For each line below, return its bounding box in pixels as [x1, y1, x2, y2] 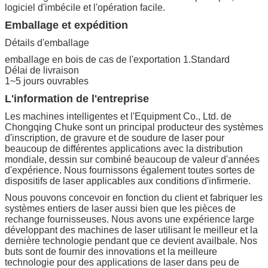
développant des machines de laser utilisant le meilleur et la [5, 224, 258, 235]
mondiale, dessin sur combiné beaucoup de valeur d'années [5, 154, 260, 165]
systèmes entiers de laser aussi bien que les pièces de [5, 203, 236, 214]
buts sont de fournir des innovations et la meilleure [5, 246, 217, 257]
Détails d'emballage [5, 37, 89, 48]
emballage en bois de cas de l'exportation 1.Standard [5, 54, 230, 65]
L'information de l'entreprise [5, 92, 149, 105]
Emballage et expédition [5, 19, 128, 31]
